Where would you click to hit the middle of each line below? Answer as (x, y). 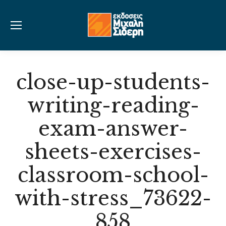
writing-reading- (113, 105)
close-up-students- (113, 82)
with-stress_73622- (113, 198)
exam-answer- (113, 129)
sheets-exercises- (113, 152)
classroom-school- (113, 175)
